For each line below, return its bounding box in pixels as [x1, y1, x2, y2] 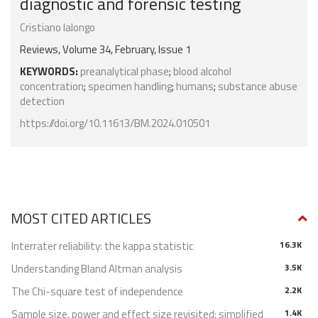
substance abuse [218, 78, 297, 95]
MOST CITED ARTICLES [11, 207, 151, 230]
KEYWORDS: [20, 63, 78, 80]
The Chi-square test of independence [11, 283, 183, 300]
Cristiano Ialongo [20, 19, 95, 36]
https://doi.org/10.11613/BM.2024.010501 [20, 115, 210, 132]
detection [20, 93, 65, 110]
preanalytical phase [80, 63, 169, 80]
